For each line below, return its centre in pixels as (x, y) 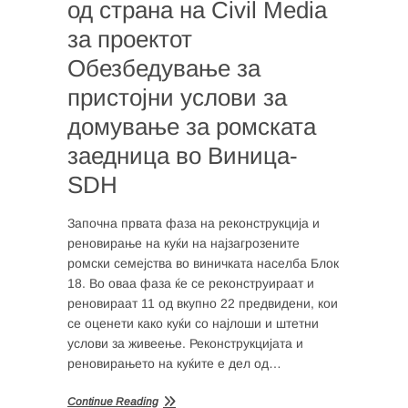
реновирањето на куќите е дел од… (174, 363)
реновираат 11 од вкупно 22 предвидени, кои (203, 303)
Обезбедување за (164, 68)
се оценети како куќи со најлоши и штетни (193, 323)
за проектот (130, 39)
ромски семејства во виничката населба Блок (203, 263)
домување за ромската (192, 126)
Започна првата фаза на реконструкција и (194, 223)
